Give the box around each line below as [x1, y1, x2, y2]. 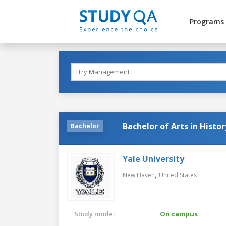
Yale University [123, 153, 184, 164]
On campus [160, 209, 198, 218]
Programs [189, 17, 224, 26]
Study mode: [74, 209, 115, 218]
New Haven [123, 170, 155, 179]
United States [159, 170, 197, 179]
